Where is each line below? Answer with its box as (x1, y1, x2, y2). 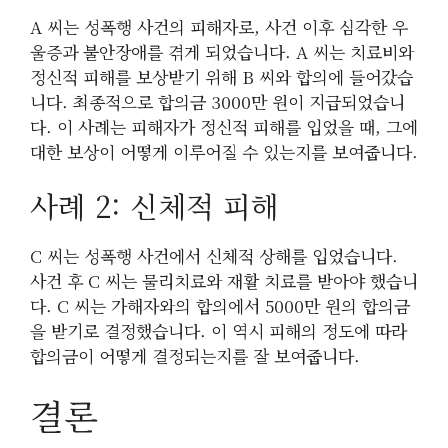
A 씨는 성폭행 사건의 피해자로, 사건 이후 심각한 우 (30, 13, 408, 39)
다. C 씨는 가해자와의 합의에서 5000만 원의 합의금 (30, 293, 410, 319)
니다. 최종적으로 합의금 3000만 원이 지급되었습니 (30, 88, 405, 114)
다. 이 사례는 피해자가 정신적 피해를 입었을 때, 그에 (30, 113, 418, 139)
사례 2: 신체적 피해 (30, 185, 279, 227)
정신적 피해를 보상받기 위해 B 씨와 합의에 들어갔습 (30, 63, 413, 89)
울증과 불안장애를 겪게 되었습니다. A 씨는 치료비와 (30, 38, 414, 64)
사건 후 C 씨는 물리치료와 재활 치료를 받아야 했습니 (30, 268, 418, 294)
